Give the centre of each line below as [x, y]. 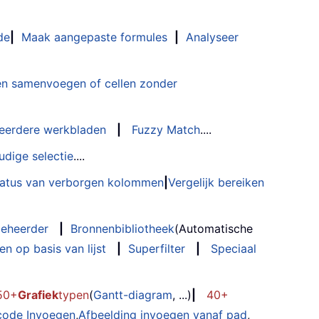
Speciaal [234, 249]
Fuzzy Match [166, 130]
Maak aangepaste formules [94, 37]
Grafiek [38, 295]
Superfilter [157, 249]
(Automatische [214, 229]
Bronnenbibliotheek [122, 229]
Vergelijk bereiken [216, 183]
